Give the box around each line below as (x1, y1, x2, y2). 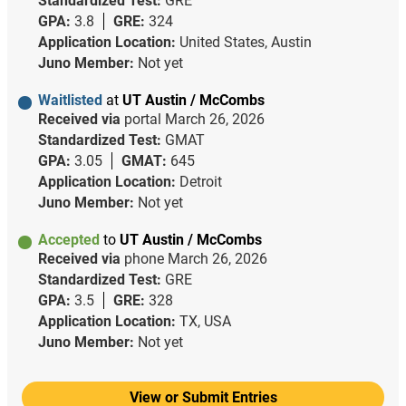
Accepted (37, 231, 103, 249)
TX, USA (179, 313, 231, 331)
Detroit (179, 173, 222, 191)
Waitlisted (37, 92, 106, 110)
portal (123, 111, 165, 129)
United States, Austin (179, 34, 312, 52)
